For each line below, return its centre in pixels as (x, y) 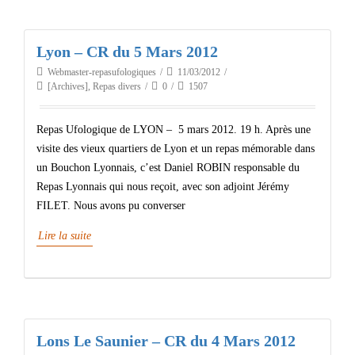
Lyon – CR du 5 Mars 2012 (127, 52)
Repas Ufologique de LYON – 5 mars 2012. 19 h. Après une (174, 130)
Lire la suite (65, 236)
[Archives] (68, 86)
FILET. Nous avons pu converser (111, 206)
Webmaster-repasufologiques (102, 72)
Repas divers (117, 86)
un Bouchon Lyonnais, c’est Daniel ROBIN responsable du (168, 168)
